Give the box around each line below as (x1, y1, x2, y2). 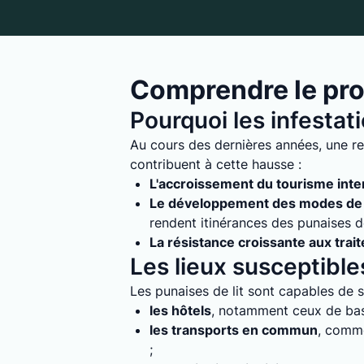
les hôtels (149, 302, 211, 318)
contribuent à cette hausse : (130, 156, 301, 172)
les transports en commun (149, 322, 318, 338)
